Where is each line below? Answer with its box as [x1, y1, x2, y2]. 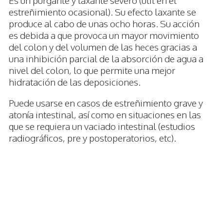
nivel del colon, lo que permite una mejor [9, 64, 175, 76]
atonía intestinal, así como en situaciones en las [9, 109, 201, 121]
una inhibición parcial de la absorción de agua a [9, 53, 203, 65]
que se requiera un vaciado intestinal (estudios [9, 120, 195, 132]
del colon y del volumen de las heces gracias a [9, 41, 197, 53]
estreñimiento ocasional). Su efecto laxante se [9, 6, 196, 18]
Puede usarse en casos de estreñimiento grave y [9, 97, 203, 109]
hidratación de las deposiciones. [9, 76, 141, 88]
